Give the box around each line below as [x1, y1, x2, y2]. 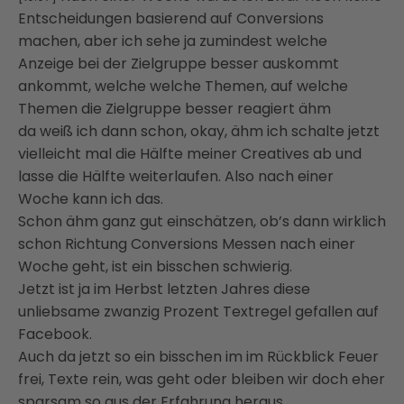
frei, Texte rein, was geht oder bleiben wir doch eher [18, 368, 385, 390]
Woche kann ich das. [18, 188, 163, 209]
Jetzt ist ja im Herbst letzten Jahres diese [18, 278, 310, 299]
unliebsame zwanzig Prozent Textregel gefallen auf [18, 300, 379, 322]
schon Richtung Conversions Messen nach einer [18, 233, 355, 254]
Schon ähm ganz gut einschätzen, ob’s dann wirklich [18, 210, 386, 232]
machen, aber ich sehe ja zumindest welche [18, 30, 327, 51]
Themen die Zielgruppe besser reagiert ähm [18, 97, 331, 119]
